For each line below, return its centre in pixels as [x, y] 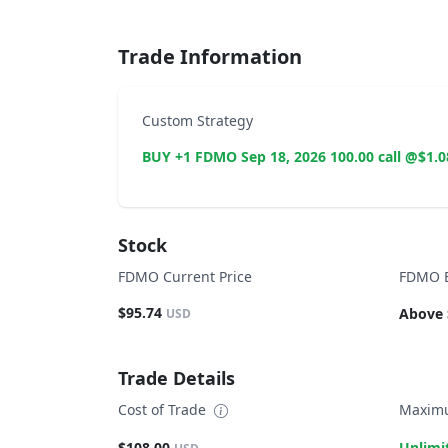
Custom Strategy [197, 120]
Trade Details [176, 378]
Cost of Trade [164, 410]
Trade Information [210, 56]
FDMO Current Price [185, 276]
